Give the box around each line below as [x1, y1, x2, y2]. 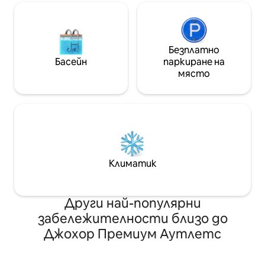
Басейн [55, 56, 87, 69]
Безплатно [169, 44, 219, 57]
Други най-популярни [64, 195, 201, 212]
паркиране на [163, 56, 225, 69]
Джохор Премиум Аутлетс [44, 225, 221, 243]
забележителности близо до [37, 210, 228, 228]
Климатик [108, 157, 157, 170]
